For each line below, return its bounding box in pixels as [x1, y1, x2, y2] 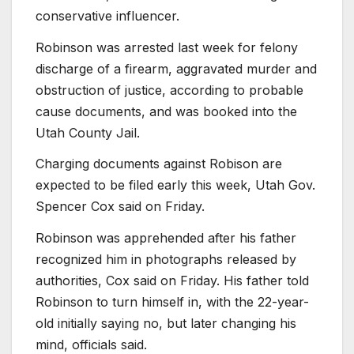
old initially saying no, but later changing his [36, 315, 296, 332]
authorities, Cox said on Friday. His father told [36, 273, 309, 289]
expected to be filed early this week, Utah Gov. [36, 177, 315, 194]
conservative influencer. [36, 7, 179, 24]
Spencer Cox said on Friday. [36, 198, 205, 215]
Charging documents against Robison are [36, 156, 282, 172]
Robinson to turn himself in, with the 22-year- [36, 294, 309, 311]
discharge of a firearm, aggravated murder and [36, 60, 317, 77]
